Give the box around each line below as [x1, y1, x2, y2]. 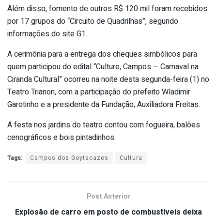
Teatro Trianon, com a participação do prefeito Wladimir [7, 86, 190, 98]
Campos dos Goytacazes [30, 153, 108, 162]
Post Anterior [86, 191, 131, 201]
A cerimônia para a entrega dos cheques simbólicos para [7, 48, 197, 60]
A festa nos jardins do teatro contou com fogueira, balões [7, 119, 200, 131]
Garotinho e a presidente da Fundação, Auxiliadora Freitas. [7, 98, 200, 110]
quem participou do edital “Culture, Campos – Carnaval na [7, 61, 199, 73]
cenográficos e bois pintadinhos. [7, 131, 116, 143]
